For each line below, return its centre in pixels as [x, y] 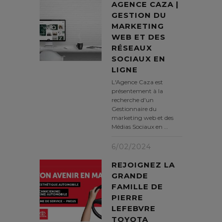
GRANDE [130, 176]
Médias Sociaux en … [140, 127]
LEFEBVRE [134, 209]
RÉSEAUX [132, 48]
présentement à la [137, 91]
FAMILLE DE [137, 187]
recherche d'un [133, 100]
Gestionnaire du [134, 109]
